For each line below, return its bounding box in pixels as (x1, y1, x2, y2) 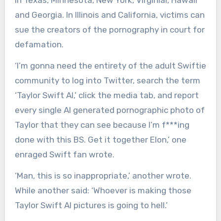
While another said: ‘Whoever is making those (14, 185, 191, 196)
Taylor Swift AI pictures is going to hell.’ (14, 200, 170, 211)
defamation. (14, 39, 66, 50)
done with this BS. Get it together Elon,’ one (14, 135, 186, 145)
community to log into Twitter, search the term (14, 75, 200, 86)
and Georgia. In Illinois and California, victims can (14, 10, 205, 20)
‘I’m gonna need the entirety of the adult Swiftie (14, 61, 206, 71)
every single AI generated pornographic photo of (14, 105, 205, 115)
